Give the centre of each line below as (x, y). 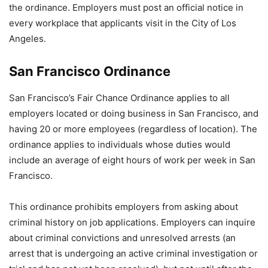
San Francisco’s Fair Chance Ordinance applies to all (119, 98)
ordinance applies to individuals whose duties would (120, 144)
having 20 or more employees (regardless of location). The (133, 129)
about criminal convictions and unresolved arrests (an (122, 238)
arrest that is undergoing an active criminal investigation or (133, 253)
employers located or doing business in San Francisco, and (134, 113)
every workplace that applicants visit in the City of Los (123, 23)
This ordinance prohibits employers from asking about (124, 207)
